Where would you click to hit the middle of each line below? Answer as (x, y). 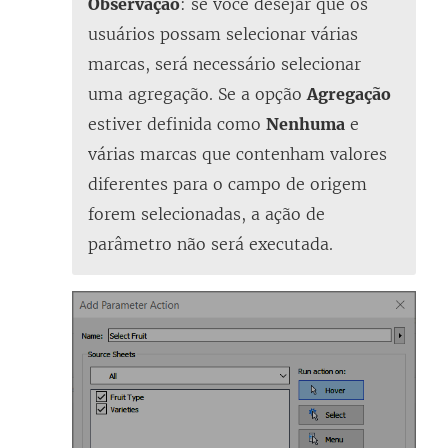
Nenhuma (305, 123)
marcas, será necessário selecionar (224, 63)
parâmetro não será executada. (210, 243)
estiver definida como (177, 123)
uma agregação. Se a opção (197, 93)
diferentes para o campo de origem (227, 183)
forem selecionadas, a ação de (206, 213)
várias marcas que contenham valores (237, 153)
